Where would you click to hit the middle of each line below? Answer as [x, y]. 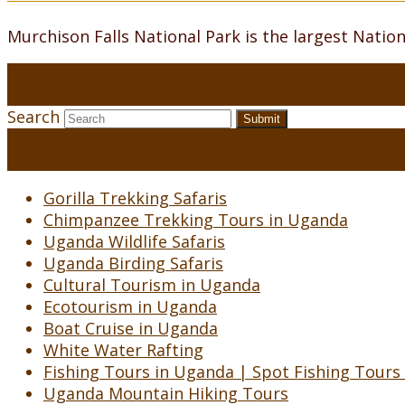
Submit [262, 119]
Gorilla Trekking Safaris [135, 198]
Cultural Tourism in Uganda [152, 285]
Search [33, 117]
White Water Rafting [123, 350]
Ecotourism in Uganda [130, 307]
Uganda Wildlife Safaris [134, 242]
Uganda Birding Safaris [133, 264]
